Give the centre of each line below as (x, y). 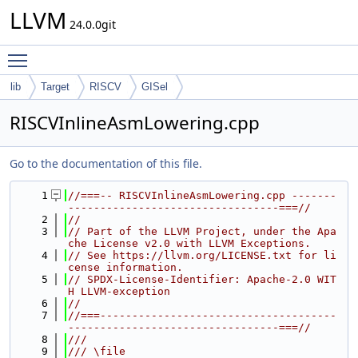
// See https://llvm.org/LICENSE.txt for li (202, 255)
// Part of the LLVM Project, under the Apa (202, 231)
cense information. (125, 267)
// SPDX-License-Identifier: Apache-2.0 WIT (202, 279)
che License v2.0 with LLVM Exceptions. (189, 243)
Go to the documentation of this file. (106, 163)
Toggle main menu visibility (109, 53)
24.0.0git (91, 24)
